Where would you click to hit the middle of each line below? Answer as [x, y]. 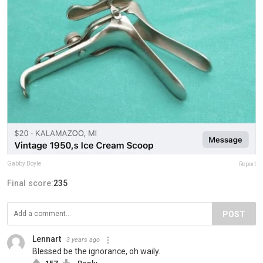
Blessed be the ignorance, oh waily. [96, 251]
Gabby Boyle [24, 163]
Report [247, 164]
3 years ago [83, 240]
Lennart [47, 239]
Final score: [30, 183]
